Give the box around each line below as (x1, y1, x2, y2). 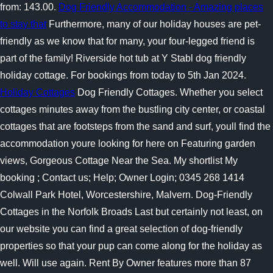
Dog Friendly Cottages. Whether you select (75, 87, 263, 97)
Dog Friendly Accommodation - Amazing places (58, 2, 263, 12)
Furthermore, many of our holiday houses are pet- (46, 19, 261, 29)
